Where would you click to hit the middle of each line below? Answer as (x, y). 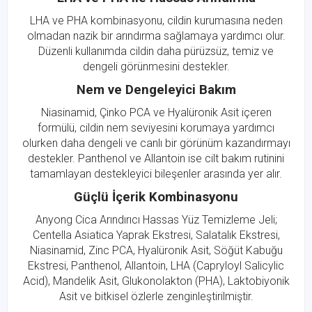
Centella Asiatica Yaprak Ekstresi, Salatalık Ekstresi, (156, 235)
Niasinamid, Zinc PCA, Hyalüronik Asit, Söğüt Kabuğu (156, 251)
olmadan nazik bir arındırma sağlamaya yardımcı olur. (156, 36)
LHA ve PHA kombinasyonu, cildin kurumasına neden (156, 21)
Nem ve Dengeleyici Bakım (156, 90)
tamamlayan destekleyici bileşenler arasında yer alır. (156, 174)
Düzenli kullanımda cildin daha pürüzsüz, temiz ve (156, 52)
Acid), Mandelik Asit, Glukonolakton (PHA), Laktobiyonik (156, 281)
